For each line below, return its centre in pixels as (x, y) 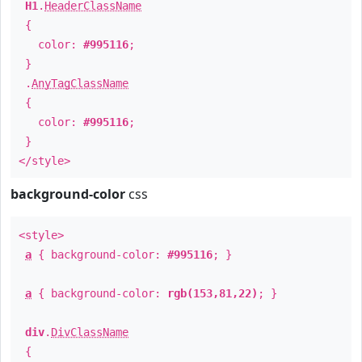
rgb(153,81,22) (213, 293)
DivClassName (90, 332)
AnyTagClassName (80, 83)
